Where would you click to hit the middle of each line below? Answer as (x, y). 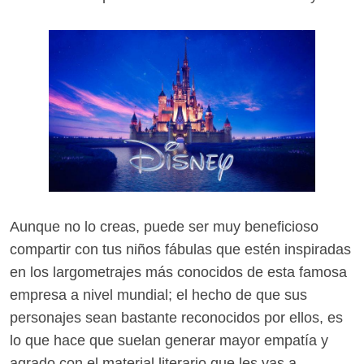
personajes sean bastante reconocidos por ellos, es (176, 317)
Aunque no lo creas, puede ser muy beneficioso (164, 226)
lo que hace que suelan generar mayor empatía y (169, 340)
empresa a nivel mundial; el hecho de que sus (158, 295)
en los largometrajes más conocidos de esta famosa (178, 272)
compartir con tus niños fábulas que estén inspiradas (180, 249)
